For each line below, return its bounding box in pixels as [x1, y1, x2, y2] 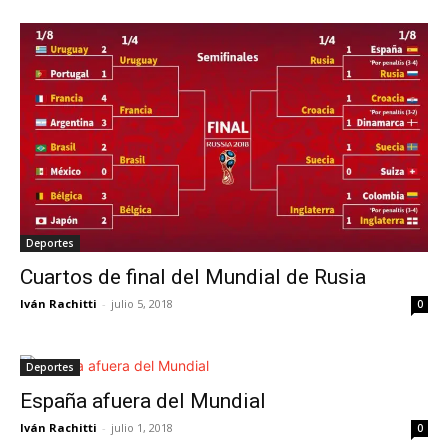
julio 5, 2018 [111, 296, 173, 312]
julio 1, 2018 [111, 420, 173, 436]
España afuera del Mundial [20, 389, 266, 414]
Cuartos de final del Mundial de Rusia [20, 265, 366, 290]
